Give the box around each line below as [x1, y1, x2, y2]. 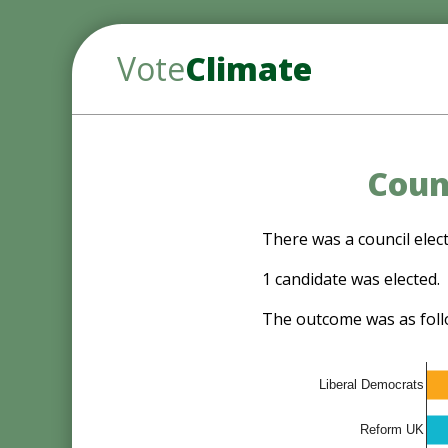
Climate [185, 47, 312, 90]
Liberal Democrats [319, 377, 424, 393]
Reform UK [360, 422, 424, 438]
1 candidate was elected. [262, 268, 440, 290]
